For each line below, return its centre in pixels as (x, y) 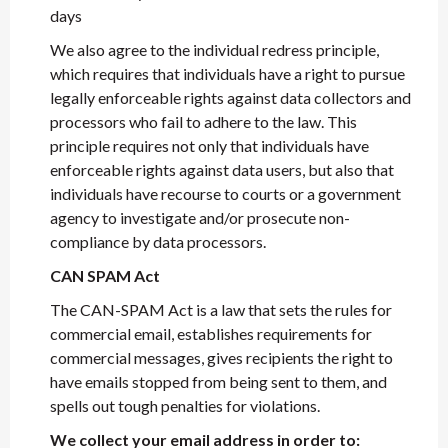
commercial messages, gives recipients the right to (221, 357)
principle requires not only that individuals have (209, 145)
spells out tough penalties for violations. (185, 405)
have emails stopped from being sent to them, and (218, 381)
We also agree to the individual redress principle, (214, 49)
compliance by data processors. (158, 241)
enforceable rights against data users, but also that (222, 169)
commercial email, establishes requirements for (211, 333)
